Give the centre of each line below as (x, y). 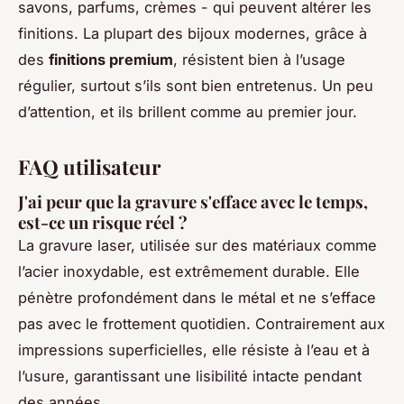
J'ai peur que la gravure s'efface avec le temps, (193, 202)
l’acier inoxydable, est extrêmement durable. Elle (189, 272)
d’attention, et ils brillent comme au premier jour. (188, 112)
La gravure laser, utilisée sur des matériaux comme (197, 246)
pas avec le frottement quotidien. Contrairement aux (202, 324)
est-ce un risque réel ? (103, 223)
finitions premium (111, 60)
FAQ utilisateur (89, 167)
